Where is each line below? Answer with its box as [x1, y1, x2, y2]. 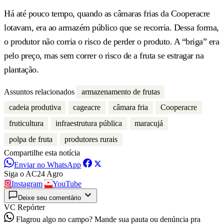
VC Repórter [4, 203, 45, 212]
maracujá [134, 119, 163, 127]
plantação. [4, 64, 38, 74]
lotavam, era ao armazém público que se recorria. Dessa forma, [4, 22, 219, 32]
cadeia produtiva [8, 103, 61, 112]
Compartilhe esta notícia [4, 148, 80, 157]
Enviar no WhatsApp [14, 160, 81, 169]
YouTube [52, 179, 81, 188]
